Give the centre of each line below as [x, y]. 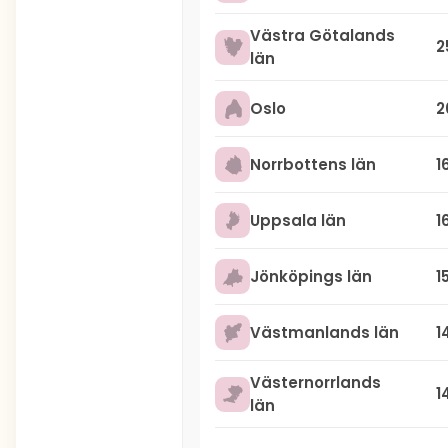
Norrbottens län [313, 164]
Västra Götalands [322, 35]
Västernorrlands [315, 382]
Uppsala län [298, 220]
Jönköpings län [311, 276]
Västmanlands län [324, 332]
